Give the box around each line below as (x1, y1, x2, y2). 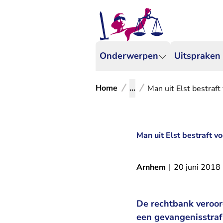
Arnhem (136, 162, 166, 173)
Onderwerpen (100, 50, 158, 62)
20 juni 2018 (174, 162, 221, 173)
